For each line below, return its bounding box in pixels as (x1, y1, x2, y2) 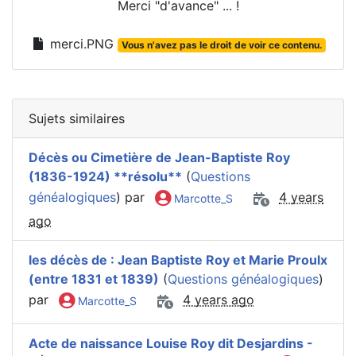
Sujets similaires (29, 110, 125, 127)
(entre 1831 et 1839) (29, 271, 159, 288)
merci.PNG (45, 36, 118, 52)
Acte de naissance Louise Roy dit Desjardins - (29, 335, 313, 352)
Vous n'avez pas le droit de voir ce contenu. (121, 39, 323, 52)
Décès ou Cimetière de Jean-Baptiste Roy (29, 149, 290, 166)
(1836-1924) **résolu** (29, 168, 182, 185)
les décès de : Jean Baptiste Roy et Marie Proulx (29, 252, 327, 269)
